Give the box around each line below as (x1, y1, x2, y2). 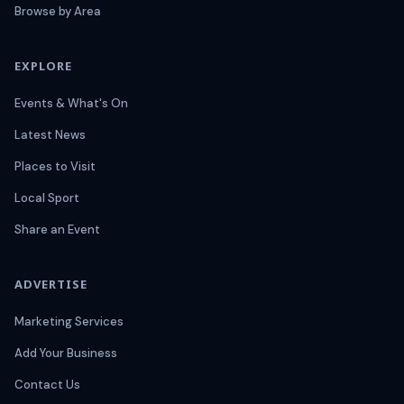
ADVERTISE (14, 276, 88, 293)
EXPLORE (14, 58, 73, 75)
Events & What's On (14, 96, 128, 112)
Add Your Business (14, 345, 117, 362)
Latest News (14, 127, 86, 143)
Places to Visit (14, 159, 96, 175)
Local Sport (14, 190, 79, 207)
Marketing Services (14, 314, 124, 330)
